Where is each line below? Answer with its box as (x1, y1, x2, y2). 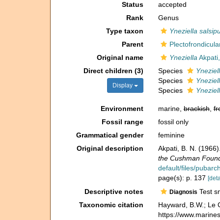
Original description (76, 144, 143, 152)
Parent (121, 40, 143, 48)
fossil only (158, 118, 189, 126)
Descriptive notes (84, 187, 143, 195)
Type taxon (106, 27, 143, 35)
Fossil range (101, 118, 143, 126)
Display (112, 82, 134, 89)
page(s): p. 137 (158, 174, 208, 182)
